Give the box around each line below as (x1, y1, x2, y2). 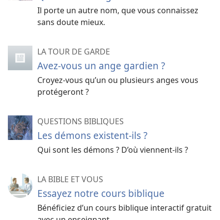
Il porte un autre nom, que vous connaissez (37, 4, 198, 16)
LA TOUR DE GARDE (37, 46, 110, 57)
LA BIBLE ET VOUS (37, 173, 103, 185)
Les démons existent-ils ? (37, 128, 147, 142)
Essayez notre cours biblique (37, 186, 165, 200)
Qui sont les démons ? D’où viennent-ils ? (37, 144, 188, 155)
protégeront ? (37, 86, 89, 97)
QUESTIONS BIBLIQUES (37, 115, 124, 127)
